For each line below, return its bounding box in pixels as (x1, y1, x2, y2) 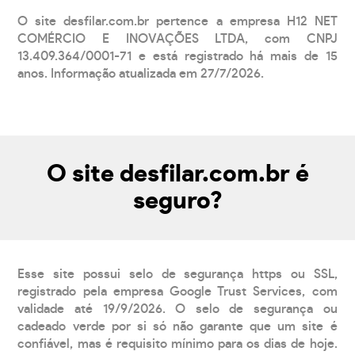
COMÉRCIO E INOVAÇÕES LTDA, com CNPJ (17, 32, 338, 45)
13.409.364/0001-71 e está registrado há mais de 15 (17, 49, 338, 63)
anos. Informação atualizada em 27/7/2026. (17, 67, 265, 80)
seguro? (132, 189, 223, 213)
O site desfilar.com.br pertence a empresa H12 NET (17, 14, 338, 28)
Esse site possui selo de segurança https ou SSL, (17, 267, 338, 281)
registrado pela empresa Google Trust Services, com (17, 284, 338, 298)
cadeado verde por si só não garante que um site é (17, 319, 338, 333)
